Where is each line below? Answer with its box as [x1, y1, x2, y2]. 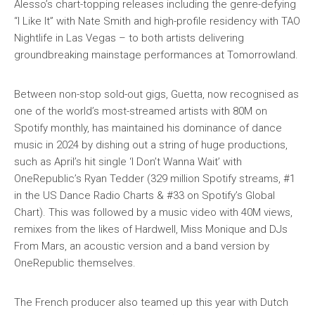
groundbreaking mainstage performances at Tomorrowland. [14, 48, 298, 61]
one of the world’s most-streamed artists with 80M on [14, 104, 267, 117]
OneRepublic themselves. [14, 256, 136, 269]
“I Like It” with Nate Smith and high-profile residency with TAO [14, 14, 300, 27]
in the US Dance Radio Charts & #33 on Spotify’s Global [14, 188, 275, 202]
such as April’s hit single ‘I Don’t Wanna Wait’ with [14, 155, 242, 168]
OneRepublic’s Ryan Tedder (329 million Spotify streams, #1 [14, 172, 295, 185]
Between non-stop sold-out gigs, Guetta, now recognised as [14, 87, 299, 101]
